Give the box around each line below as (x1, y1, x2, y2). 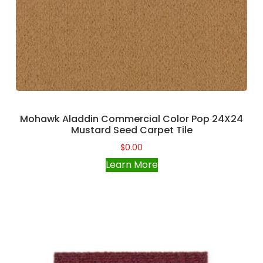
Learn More (105, 158, 158, 172)
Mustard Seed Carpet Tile (70, 123, 193, 137)
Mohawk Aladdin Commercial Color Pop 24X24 (20, 112, 243, 126)
